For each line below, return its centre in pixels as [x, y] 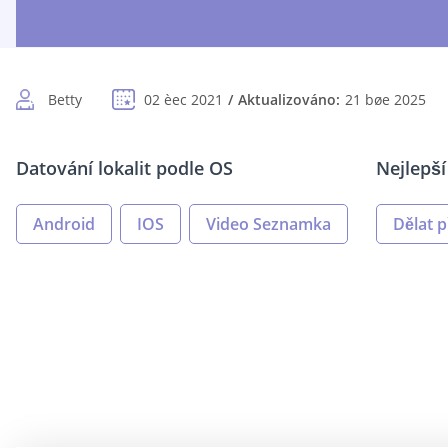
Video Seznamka [268, 224]
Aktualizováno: [289, 100]
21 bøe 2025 [385, 100]
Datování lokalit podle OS [124, 168]
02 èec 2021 [183, 100]
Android [64, 224]
